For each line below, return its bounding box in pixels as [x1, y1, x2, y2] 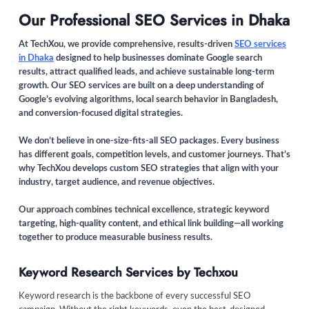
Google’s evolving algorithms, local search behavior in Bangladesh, [19, 95, 278, 105]
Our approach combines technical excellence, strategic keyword [19, 206, 269, 215]
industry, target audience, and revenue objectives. [19, 178, 215, 188]
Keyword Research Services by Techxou [19, 263, 238, 282]
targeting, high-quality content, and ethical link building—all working [19, 219, 283, 229]
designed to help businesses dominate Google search [54, 54, 262, 63]
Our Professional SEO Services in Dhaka [19, 9, 290, 32]
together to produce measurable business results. [19, 233, 212, 243]
